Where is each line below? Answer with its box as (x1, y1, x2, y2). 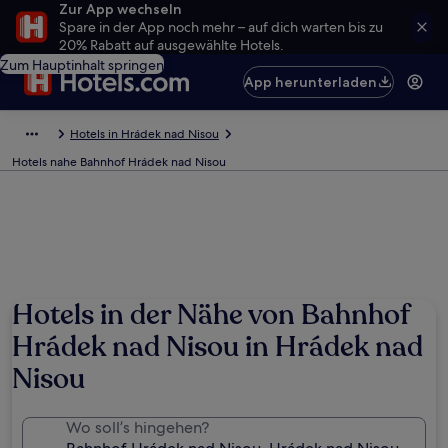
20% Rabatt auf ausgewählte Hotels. (59, 36, 284, 54)
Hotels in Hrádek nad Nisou (70, 126, 219, 142)
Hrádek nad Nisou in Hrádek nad (12, 328, 423, 366)
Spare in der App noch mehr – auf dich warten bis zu (59, 18, 383, 36)
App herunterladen (244, 73, 378, 91)
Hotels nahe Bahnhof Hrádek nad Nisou (12, 154, 226, 170)
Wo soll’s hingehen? (66, 417, 209, 438)
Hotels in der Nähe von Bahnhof (12, 296, 409, 334)
